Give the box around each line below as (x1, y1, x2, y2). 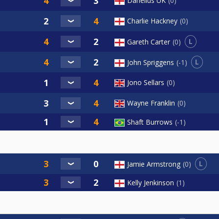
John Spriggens (127, 57, 174, 67)
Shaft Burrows (127, 117, 173, 127)
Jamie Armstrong (127, 159, 180, 169)
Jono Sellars (127, 78, 164, 88)
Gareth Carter (127, 37, 170, 46)
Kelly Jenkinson (127, 178, 174, 188)
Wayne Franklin (127, 98, 175, 108)
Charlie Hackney (127, 16, 177, 26)
